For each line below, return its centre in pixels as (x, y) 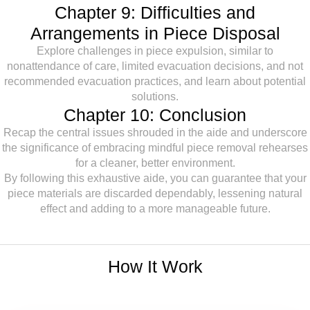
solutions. (155, 97)
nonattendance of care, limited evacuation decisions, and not (155, 66)
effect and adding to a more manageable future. (155, 209)
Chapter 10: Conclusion (155, 115)
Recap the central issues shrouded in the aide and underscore (155, 133)
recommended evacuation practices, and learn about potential (155, 81)
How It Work (155, 266)
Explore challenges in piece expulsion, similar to (155, 51)
